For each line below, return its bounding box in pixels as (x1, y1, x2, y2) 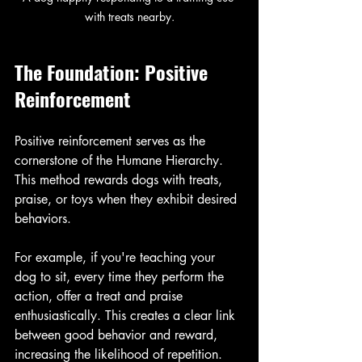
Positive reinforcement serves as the (15, 132, 209, 149)
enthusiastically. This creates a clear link (15, 306, 239, 324)
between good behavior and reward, (15, 326, 221, 343)
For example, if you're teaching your (15, 248, 219, 266)
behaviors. (15, 209, 75, 227)
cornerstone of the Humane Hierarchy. (15, 151, 227, 169)
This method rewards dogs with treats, (15, 170, 226, 188)
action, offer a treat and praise (15, 287, 187, 305)
